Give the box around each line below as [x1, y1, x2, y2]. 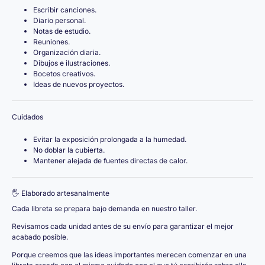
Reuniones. [33, 37, 70, 46]
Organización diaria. [33, 48, 101, 57]
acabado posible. [12, 232, 68, 242]
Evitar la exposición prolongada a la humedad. [33, 135, 186, 144]
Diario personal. [33, 16, 86, 25]
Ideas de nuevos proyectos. [33, 80, 124, 89]
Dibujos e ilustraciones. [33, 59, 110, 67]
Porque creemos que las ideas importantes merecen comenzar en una [12, 250, 247, 260]
